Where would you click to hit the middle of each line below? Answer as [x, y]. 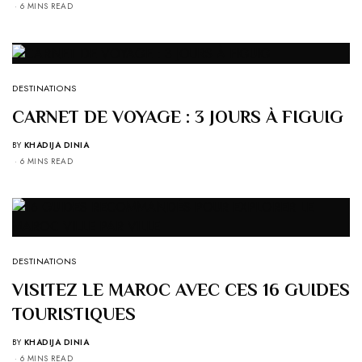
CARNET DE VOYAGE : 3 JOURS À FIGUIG [178, 116]
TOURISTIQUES [74, 314]
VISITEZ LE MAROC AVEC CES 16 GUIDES [181, 289]
